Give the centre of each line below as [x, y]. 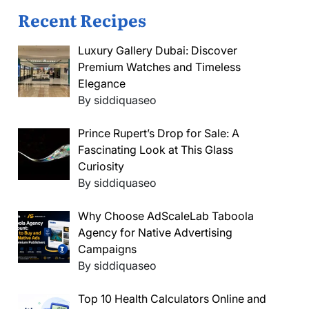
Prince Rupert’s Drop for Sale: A [159, 133]
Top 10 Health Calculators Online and [172, 298]
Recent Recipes [82, 19]
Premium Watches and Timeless [159, 67]
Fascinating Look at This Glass [156, 149]
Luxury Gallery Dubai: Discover [158, 50]
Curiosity [101, 166]
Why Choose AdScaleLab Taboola [166, 216]
